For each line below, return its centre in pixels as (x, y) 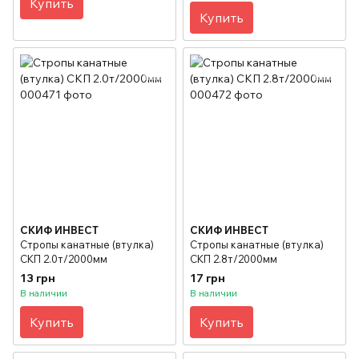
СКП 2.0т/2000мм (64, 258)
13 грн (38, 278)
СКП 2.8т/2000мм (234, 258)
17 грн (208, 278)
